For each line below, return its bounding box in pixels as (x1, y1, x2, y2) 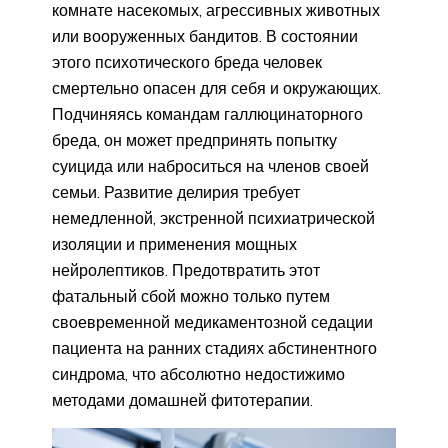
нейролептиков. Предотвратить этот (52, 260, 320, 281)
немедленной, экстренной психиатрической (52, 208, 375, 229)
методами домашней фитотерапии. (52, 390, 313, 411)
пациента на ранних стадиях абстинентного (52, 338, 377, 359)
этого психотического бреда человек (52, 52, 322, 73)
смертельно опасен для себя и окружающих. (52, 78, 381, 99)
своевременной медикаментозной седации (52, 312, 373, 333)
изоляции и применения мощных (52, 234, 297, 255)
